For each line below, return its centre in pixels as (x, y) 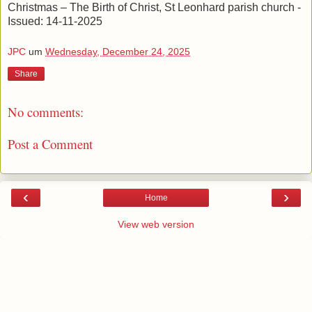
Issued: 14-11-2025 (55, 22)
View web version (156, 224)
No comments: (46, 111)
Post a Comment (50, 144)
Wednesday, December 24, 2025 (118, 51)
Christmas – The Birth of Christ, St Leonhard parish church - (154, 8)
